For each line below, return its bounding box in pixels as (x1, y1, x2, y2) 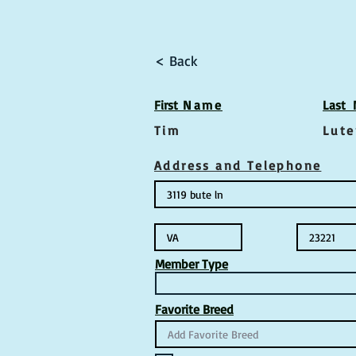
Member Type (155, 256, 228, 272)
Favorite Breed (155, 301, 234, 317)
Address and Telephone (154, 157, 322, 173)
